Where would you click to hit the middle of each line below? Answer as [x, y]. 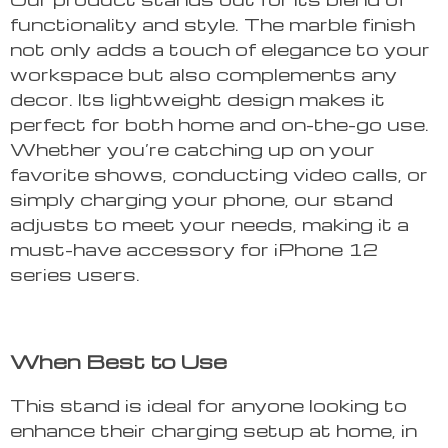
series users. [75, 274]
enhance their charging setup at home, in [213, 430]
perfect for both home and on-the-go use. [219, 124]
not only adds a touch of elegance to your [220, 49]
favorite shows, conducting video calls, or [219, 174]
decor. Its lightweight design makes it [197, 99]
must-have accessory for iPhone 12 [194, 249]
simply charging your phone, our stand [201, 199]
